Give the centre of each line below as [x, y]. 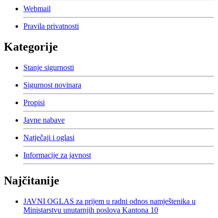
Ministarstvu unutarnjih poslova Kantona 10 [91, 210]
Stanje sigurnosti [49, 68]
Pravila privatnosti [51, 26]
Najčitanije [32, 181]
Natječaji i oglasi [49, 138]
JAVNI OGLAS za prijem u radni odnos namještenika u [109, 201]
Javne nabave [44, 120]
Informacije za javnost [57, 155]
